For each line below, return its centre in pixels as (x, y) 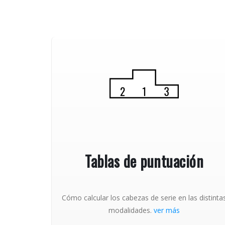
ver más (167, 210)
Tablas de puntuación (144, 161)
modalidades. (131, 210)
